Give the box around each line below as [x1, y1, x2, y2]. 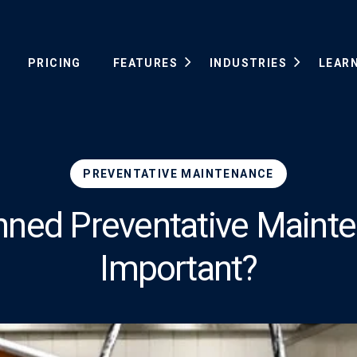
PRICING [27, 57, 81, 70]
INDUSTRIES [210, 57, 287, 70]
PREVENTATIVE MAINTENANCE [83, 167, 274, 180]
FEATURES [112, 57, 178, 70]
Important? [100, 248, 257, 289]
